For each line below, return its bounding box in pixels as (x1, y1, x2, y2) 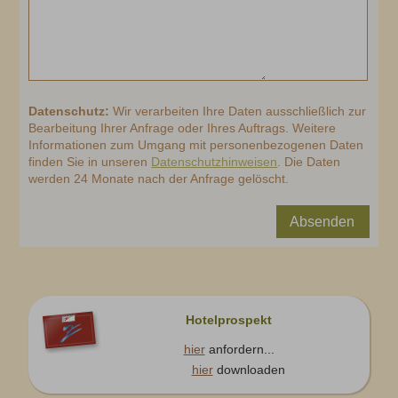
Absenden (289, 214, 354, 230)
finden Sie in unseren (28, 155, 152, 170)
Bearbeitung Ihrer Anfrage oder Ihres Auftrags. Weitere (28, 121, 337, 136)
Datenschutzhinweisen (151, 155, 278, 170)
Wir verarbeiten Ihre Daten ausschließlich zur (113, 104, 367, 119)
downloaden (212, 362, 285, 378)
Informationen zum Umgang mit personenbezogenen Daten (28, 138, 364, 153)
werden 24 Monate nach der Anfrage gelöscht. (28, 171, 290, 187)
